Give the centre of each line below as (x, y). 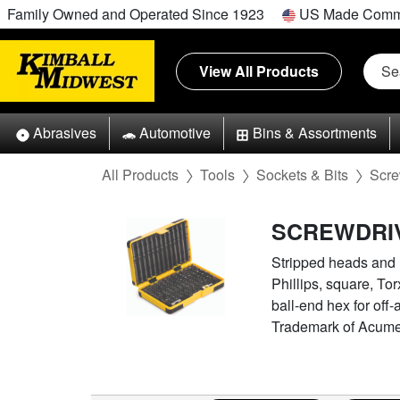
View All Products (259, 71)
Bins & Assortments (315, 133)
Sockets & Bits (302, 174)
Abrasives (64, 133)
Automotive (175, 133)
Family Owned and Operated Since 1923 (136, 14)
